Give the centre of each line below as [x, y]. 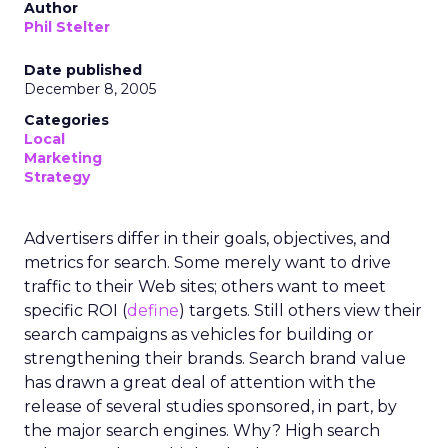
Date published [83, 70]
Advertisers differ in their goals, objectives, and [207, 238]
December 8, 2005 [90, 89]
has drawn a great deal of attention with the [200, 382]
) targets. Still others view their [300, 310]
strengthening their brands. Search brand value [215, 358]
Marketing [63, 158]
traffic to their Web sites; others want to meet [205, 286]
